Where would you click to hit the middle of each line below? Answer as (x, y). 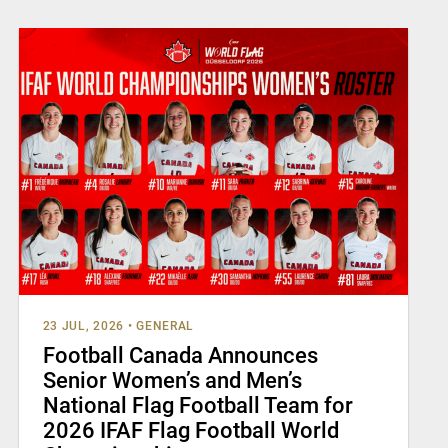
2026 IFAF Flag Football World (190, 430)
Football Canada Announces (180, 355)
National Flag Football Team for (197, 405)
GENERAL (165, 326)
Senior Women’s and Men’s (172, 380)
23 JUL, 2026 (83, 326)
